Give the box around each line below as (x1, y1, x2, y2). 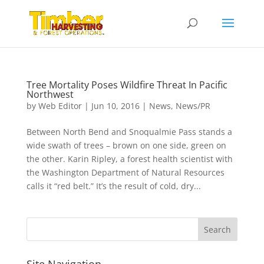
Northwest (26, 88, 74, 101)
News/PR (175, 100, 210, 111)
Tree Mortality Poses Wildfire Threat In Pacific (26, 78, 227, 91)
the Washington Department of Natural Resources (26, 167, 225, 178)
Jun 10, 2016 (91, 100, 140, 111)
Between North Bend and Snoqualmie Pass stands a (26, 126, 232, 137)
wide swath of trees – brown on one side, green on (26, 140, 226, 151)
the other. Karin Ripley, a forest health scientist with (26, 153, 233, 164)
